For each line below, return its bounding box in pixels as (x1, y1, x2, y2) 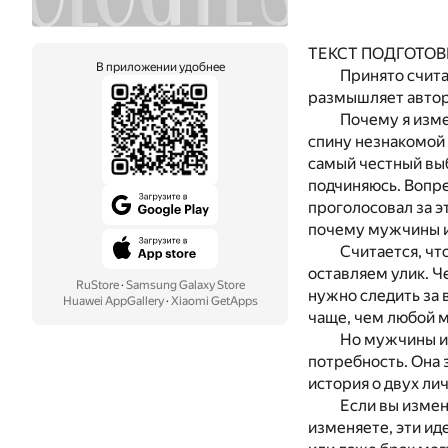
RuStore (75, 278, 119, 292)
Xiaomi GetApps (170, 294, 258, 308)
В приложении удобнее (95, 60, 225, 74)
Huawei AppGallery (62, 294, 164, 308)
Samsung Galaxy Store (125, 278, 245, 292)
